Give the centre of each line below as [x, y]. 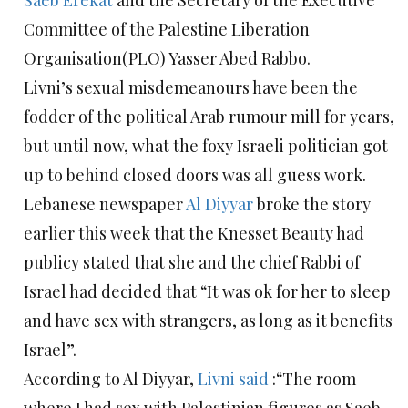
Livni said [233, 379]
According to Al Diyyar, [111, 379]
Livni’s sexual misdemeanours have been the [191, 88]
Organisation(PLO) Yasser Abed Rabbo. [167, 59]
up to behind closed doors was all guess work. [195, 175]
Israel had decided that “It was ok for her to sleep [207, 292]
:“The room [312, 379]
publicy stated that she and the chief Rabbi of [192, 263]
